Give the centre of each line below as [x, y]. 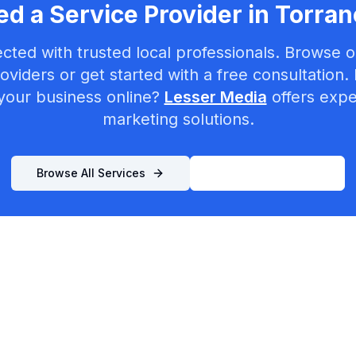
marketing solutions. [178, 119]
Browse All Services [91, 173]
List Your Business [267, 173]
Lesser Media [215, 97]
